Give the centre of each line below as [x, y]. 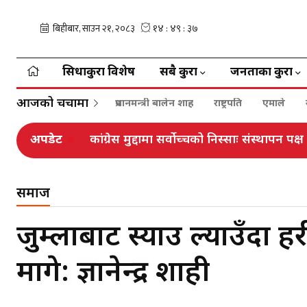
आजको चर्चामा [52, 104]
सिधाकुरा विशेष [99, 73]
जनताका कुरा [261, 73]
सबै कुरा [179, 73]
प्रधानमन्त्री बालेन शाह [154, 104]
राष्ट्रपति [228, 104]
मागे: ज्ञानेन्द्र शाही [113, 274]
